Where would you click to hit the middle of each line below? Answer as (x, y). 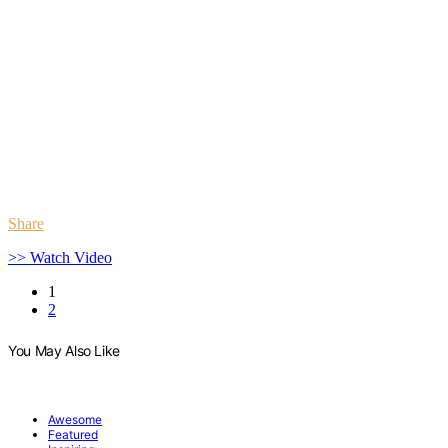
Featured (73, 435)
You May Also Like (64, 350)
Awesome (75, 420)
